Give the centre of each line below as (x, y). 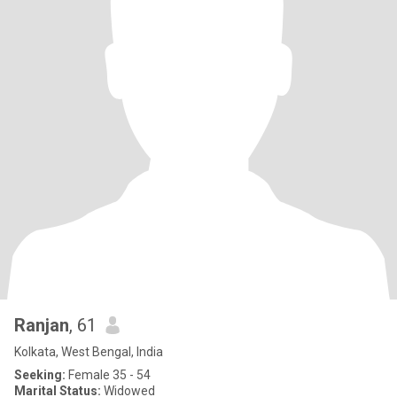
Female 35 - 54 (108, 375)
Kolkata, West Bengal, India (89, 352)
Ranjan (42, 325)
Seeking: (40, 375)
